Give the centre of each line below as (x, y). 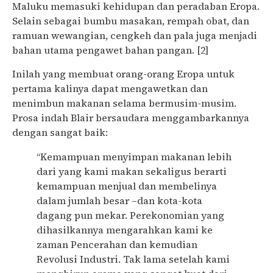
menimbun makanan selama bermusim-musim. (124, 103)
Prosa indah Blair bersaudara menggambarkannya (131, 117)
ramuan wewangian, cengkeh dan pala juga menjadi (135, 36)
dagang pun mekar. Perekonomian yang (130, 215)
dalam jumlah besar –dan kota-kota (119, 200)
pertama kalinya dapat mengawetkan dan (110, 88)
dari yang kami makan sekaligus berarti (132, 171)
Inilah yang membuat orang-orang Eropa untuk (123, 73)
